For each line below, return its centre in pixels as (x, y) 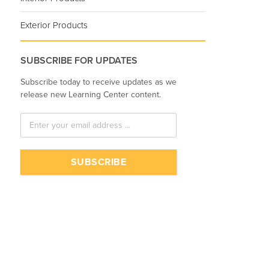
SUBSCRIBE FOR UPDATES (79, 60)
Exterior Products (54, 25)
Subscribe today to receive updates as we (98, 82)
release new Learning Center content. (91, 95)
